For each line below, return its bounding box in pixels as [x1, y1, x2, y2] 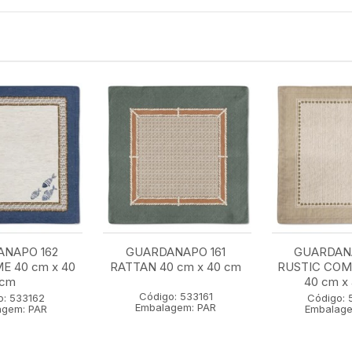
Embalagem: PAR [135, 300, 217, 313]
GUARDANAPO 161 [126, 244, 226, 259]
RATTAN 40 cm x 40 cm [110, 258, 242, 274]
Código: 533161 [138, 289, 213, 302]
